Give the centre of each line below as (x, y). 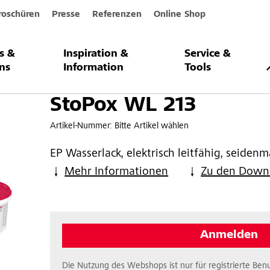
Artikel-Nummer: (83, 126)
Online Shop (179, 14)
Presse (66, 14)
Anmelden (229, 235)
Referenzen (117, 14)
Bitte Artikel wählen (152, 126)
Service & (207, 54)
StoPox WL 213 (123, 106)
